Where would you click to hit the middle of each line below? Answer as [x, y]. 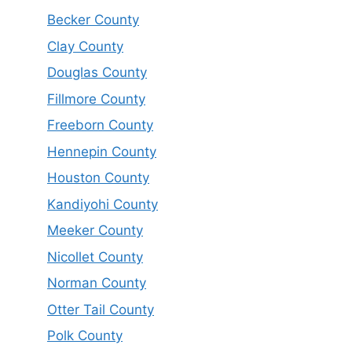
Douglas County [97, 73]
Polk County [85, 336]
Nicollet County [95, 257]
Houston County [98, 178]
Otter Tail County [101, 309]
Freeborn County [100, 125]
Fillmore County [96, 99]
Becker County [93, 20]
